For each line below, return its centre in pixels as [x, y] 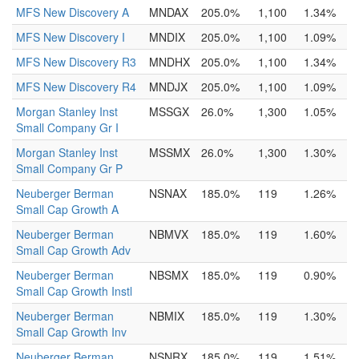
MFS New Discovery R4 [76, 87]
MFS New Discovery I [71, 37]
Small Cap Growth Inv [71, 332]
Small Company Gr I [67, 127]
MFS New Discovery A [73, 12]
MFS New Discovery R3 [76, 62]
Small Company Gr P [69, 168]
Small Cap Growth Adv [73, 250]
